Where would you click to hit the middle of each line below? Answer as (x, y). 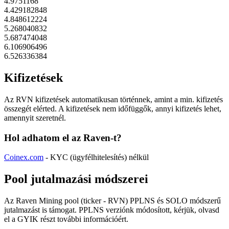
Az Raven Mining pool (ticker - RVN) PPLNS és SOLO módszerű (112, 201)
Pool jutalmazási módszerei (76, 179)
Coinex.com (24, 157)
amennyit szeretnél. (35, 118)
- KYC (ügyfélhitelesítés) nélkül (96, 157)
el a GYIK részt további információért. (66, 219)
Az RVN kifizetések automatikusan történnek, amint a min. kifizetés (113, 99)
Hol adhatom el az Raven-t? (63, 138)
